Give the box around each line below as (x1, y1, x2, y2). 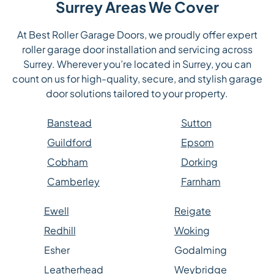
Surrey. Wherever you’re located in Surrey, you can (23, 57, 251, 71)
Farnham (180, 175, 221, 188)
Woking (174, 224, 210, 237)
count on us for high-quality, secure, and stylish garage (12, 72, 262, 86)
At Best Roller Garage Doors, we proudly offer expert (17, 28, 257, 42)
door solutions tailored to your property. (46, 87, 228, 100)
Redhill (43, 224, 76, 237)
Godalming (174, 243, 227, 257)
